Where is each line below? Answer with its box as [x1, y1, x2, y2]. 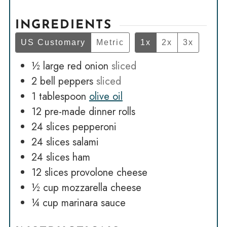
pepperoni [72, 120, 117, 135]
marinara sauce [61, 196, 126, 211]
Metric [96, 38, 124, 47]
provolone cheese [70, 165, 147, 180]
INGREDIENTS [15, 19, 112, 32]
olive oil [89, 89, 123, 104]
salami [72, 135, 99, 150]
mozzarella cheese [61, 180, 141, 196]
